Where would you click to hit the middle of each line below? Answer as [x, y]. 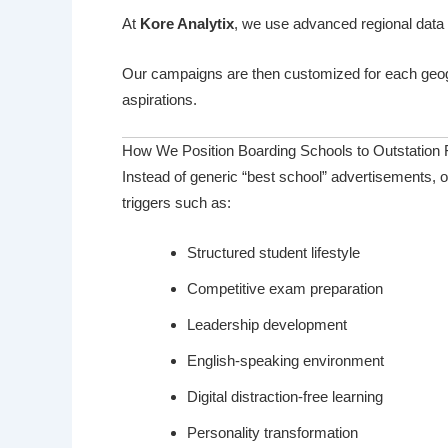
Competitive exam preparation [285, 289]
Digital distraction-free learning [285, 397]
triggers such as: [176, 203]
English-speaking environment [285, 361]
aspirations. [159, 100]
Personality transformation [272, 433]
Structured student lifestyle [273, 253]
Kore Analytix [187, 24]
